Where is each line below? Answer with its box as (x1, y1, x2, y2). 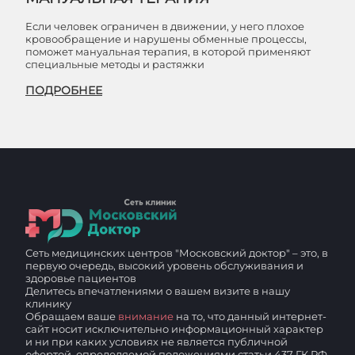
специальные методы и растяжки (25, 58, 204, 71)
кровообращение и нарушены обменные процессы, (25, 32, 307, 45)
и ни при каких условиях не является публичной (25, 335, 288, 348)
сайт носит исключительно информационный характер (25, 323, 323, 335)
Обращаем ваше (25, 310, 118, 323)
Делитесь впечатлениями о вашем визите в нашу (25, 284, 290, 297)
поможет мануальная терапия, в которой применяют (25, 45, 311, 58)
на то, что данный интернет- (174, 310, 326, 323)
